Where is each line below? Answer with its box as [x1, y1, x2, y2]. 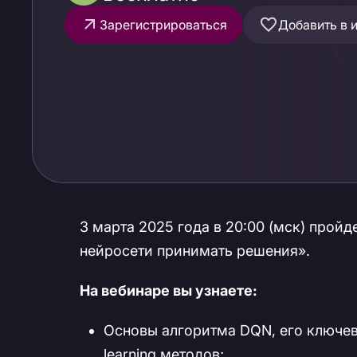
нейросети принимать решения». [80, 242, 310, 259]
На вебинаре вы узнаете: [80, 282, 257, 299]
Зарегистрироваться [100, 16, 227, 33]
